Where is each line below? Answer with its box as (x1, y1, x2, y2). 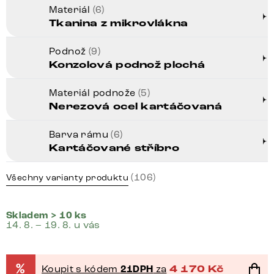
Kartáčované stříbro (49, 142, 180, 155)
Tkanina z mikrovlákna (49, 17, 188, 31)
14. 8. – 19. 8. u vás (6, 219, 100, 231)
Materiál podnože (49, 87, 138, 99)
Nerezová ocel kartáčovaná (49, 100, 222, 114)
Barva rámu (49, 128, 111, 141)
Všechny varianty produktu (6, 172, 128, 183)
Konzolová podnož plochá (49, 59, 206, 72)
